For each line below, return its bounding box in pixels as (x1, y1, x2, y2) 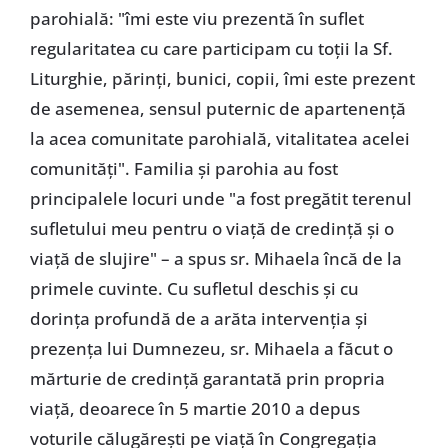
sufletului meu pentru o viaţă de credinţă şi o (29, 217, 394, 241)
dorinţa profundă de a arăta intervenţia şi (29, 307, 368, 331)
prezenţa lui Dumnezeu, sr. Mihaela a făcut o (29, 337, 393, 361)
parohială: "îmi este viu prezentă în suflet (29, 7, 364, 31)
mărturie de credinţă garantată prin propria (29, 367, 385, 391)
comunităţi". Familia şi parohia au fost (29, 157, 338, 181)
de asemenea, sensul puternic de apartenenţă (29, 97, 406, 121)
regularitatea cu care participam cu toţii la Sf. (29, 37, 393, 61)
